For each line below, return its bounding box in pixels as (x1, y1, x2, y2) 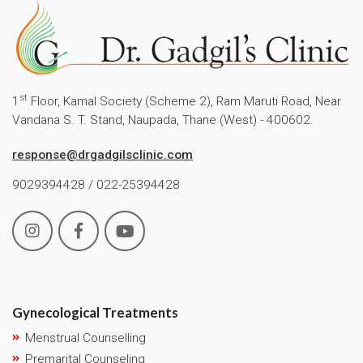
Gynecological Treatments (12, 303, 178, 321)
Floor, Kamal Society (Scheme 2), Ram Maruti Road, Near (28, 93, 341, 109)
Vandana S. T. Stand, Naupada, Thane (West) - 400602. (12, 112, 314, 127)
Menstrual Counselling (25, 330, 146, 345)
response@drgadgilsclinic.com (12, 147, 193, 162)
